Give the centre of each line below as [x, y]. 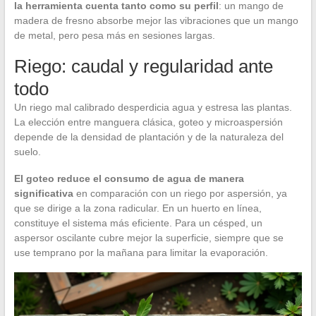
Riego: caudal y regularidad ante [143, 67]
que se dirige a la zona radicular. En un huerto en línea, [138, 208]
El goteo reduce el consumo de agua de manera [129, 179]
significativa [43, 194]
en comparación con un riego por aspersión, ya [180, 194]
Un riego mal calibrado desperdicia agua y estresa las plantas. [153, 108]
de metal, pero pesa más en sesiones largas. [114, 36]
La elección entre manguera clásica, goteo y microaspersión [148, 122]
